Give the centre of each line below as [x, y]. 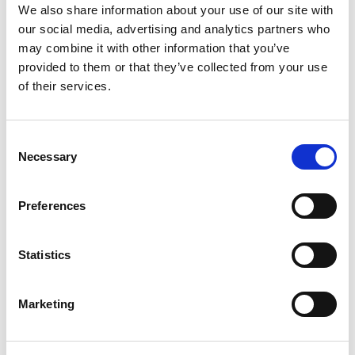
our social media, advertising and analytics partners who [174, 29]
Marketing [46, 304]
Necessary [48, 157]
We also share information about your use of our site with [176, 10]
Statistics [44, 255]
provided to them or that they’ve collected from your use [173, 67]
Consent [28, 141]
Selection [30, 160]
